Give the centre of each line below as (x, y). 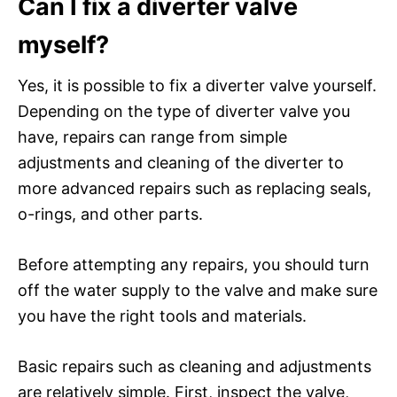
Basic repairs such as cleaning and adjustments (195, 366)
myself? (63, 44)
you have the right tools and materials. (162, 315)
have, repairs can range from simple (152, 136)
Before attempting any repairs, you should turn (194, 264)
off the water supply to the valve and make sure (198, 290)
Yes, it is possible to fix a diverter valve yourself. (197, 85)
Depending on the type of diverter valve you (184, 111)
